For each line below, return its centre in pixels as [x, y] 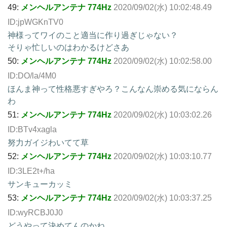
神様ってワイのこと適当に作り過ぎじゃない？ [93, 35]
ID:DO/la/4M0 [32, 75]
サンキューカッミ [40, 184]
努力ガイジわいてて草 [48, 142]
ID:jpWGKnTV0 [35, 22]
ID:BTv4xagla [32, 129]
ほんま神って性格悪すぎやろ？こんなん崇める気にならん [113, 89]
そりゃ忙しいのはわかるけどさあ [68, 47]
